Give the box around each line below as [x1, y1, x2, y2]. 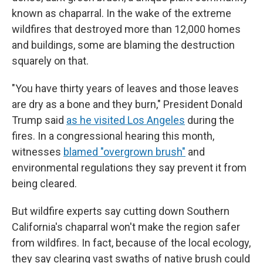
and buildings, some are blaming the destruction [12, 39, 235, 51]
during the [185, 114, 234, 126]
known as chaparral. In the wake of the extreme [12, 7, 231, 19]
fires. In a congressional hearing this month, [12, 130, 214, 142]
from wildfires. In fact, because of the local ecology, [12, 237, 251, 249]
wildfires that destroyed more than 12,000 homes [12, 23, 241, 35]
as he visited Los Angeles [66, 114, 185, 126]
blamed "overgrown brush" [63, 146, 186, 158]
